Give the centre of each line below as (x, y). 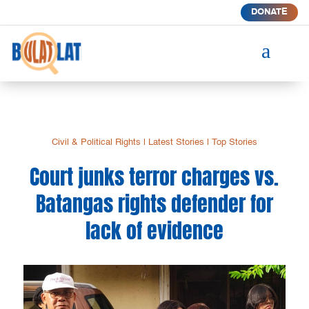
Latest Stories (176, 142)
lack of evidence (154, 230)
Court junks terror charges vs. (154, 177)
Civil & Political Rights (96, 142)
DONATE (269, 12)
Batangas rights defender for (154, 203)
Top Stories (234, 142)
